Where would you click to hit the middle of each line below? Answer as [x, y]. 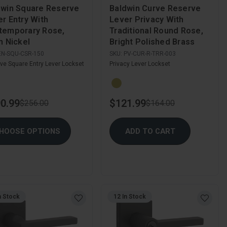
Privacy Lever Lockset [140, 64]
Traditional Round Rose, [156, 30]
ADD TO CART [150, 131]
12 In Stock [130, 197]
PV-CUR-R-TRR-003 [150, 53]
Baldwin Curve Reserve [155, 8]
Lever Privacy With [147, 19]
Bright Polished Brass [152, 42]
